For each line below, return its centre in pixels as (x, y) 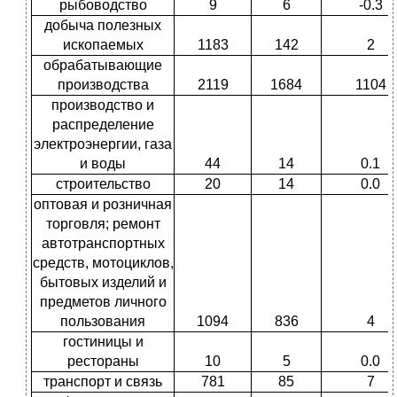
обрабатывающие (103, 66)
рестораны (103, 362)
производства (103, 85)
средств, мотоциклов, (103, 263)
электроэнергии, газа (103, 144)
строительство (103, 184)
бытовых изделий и (103, 283)
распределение (103, 125)
